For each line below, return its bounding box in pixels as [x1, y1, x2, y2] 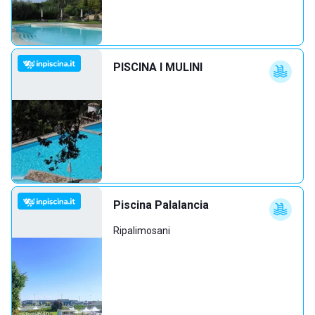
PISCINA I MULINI [113, 60, 202, 74]
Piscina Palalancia [113, 198, 209, 212]
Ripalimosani [113, 225, 170, 236]
